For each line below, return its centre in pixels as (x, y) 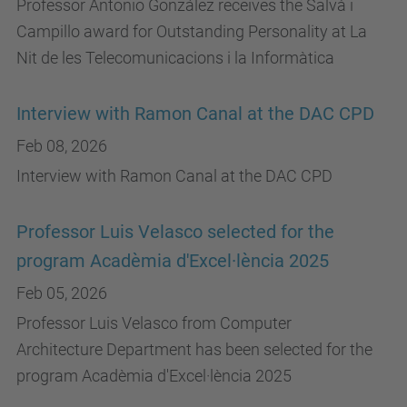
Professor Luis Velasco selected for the (175, 232)
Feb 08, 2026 (62, 146)
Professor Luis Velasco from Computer (154, 323)
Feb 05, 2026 (62, 293)
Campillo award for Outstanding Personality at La (192, 31)
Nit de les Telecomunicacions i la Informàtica (175, 58)
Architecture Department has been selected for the (194, 349)
